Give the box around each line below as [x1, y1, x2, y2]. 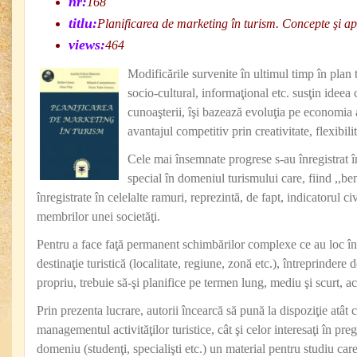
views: [69, 37, 105, 53]
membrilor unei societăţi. [37, 210, 160, 223]
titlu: [69, 15, 97, 31]
